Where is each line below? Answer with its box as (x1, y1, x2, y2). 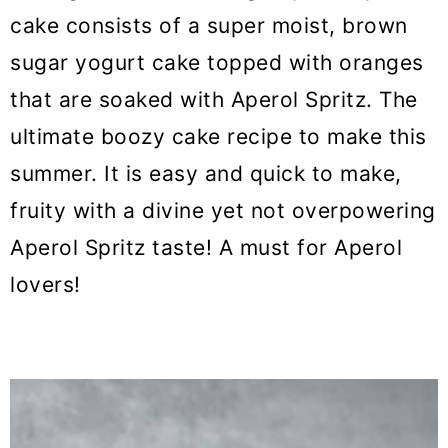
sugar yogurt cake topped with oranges (10, 50, 424, 76)
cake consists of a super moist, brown (10, 13, 408, 39)
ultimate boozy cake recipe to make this (10, 124, 427, 150)
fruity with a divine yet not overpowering (10, 198, 436, 224)
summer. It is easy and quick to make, (10, 161, 402, 187)
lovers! (10, 272, 81, 298)
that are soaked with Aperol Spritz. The (10, 87, 418, 113)
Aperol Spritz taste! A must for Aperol (10, 235, 402, 261)
